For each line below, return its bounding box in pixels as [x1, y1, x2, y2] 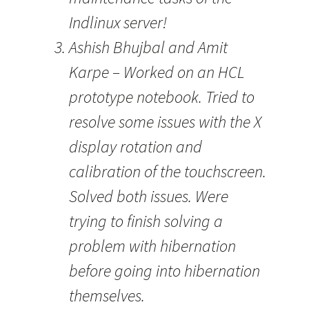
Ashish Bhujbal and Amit [69, 37, 228, 58]
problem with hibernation [69, 235, 236, 257]
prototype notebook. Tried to [69, 86, 255, 108]
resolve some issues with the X [69, 111, 261, 132]
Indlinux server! [69, 12, 167, 33]
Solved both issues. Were [69, 186, 228, 207]
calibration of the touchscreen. [69, 161, 266, 182]
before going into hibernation [69, 260, 260, 281]
